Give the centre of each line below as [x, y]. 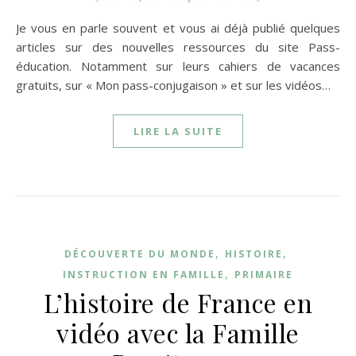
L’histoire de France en [178, 302]
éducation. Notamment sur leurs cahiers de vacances [178, 66]
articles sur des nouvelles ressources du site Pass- [178, 47]
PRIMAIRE [264, 275]
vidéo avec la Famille [178, 333]
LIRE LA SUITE [178, 131]
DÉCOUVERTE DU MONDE [139, 254]
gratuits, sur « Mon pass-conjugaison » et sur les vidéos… [173, 85]
